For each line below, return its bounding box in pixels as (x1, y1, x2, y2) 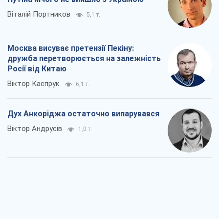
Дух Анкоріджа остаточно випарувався (7, 109, 159, 118)
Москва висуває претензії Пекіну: (7, 43, 134, 53)
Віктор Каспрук (7, 79, 60, 88)
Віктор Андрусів (7, 124, 62, 133)
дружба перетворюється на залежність (7, 53, 161, 63)
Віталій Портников (7, 9, 70, 19)
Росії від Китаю (7, 64, 66, 73)
